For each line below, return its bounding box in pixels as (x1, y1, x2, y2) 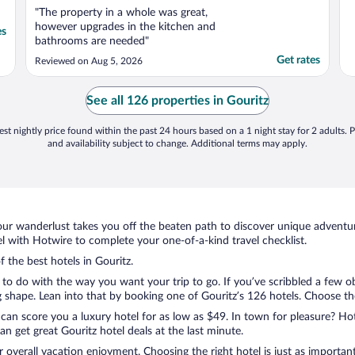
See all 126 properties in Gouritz (86, 94, 269, 108)
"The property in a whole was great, (35, 7, 208, 19)
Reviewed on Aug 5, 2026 (35, 56, 143, 67)
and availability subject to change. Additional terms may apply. (48, 139, 307, 149)
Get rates (277, 55, 320, 67)
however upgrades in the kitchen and (35, 21, 216, 33)
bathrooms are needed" (35, 36, 149, 48)
